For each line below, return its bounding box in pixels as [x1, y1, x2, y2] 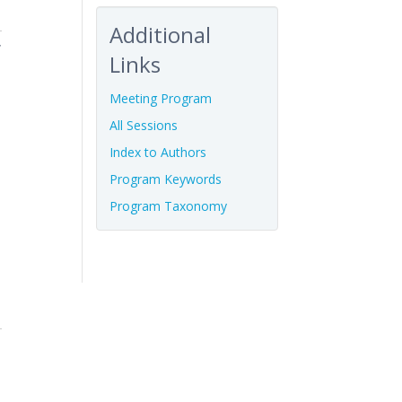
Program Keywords [109, 170, 222, 188]
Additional [109, 20, 211, 50]
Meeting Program [109, 90, 212, 108]
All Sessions [109, 117, 178, 135]
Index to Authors [109, 144, 206, 162]
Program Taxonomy [109, 197, 227, 215]
